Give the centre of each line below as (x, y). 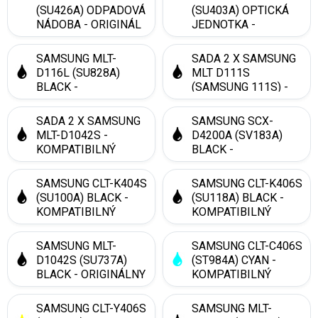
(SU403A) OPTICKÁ (240, 10)
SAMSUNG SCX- (232, 121)
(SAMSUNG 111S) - (240, 87)
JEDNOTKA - (224, 24)
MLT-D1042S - (72, 135)
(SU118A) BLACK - (238, 198)
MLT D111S (221, 73)
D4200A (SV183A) (237, 135)
